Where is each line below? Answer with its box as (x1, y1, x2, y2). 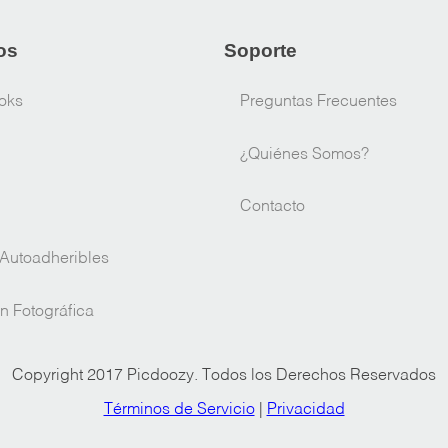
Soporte (223, 39, 297, 61)
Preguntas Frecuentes (239, 94, 397, 111)
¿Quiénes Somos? (239, 146, 369, 163)
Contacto (239, 199, 305, 216)
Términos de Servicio (103, 401, 255, 418)
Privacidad (266, 401, 345, 418)
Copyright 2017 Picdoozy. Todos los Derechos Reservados (12, 367, 436, 384)
